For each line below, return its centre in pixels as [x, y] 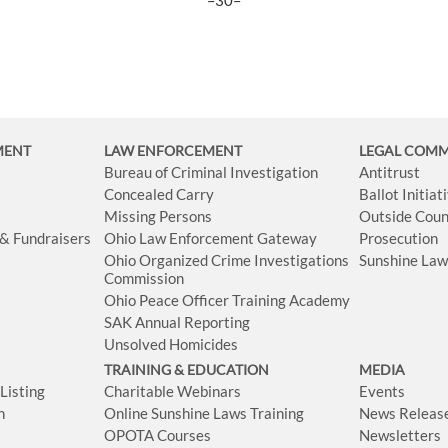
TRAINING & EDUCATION [187, 370]
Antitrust [390, 172]
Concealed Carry [159, 194]
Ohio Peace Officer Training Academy [227, 300]
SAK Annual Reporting [177, 322]
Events [382, 391]
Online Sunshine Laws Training [204, 413]
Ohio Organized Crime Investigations [227, 260]
